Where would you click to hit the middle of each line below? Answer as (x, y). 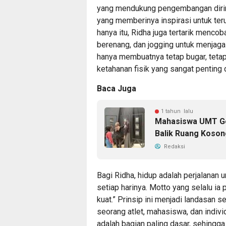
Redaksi (174, 146)
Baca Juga (117, 88)
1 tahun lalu (177, 111)
